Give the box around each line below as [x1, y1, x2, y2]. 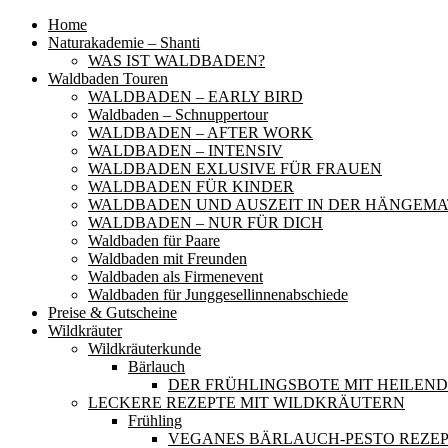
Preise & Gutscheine [48, 304, 177, 321]
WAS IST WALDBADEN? [88, 52, 265, 69]
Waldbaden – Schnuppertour [88, 106, 268, 123]
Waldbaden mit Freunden [88, 250, 247, 267]
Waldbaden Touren [48, 70, 168, 87]
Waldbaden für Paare [88, 232, 220, 249]
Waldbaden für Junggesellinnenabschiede [88, 286, 348, 303]
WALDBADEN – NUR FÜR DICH [88, 214, 323, 231]
